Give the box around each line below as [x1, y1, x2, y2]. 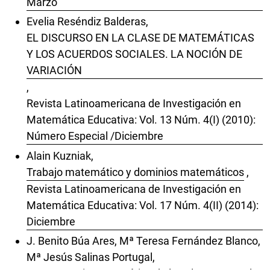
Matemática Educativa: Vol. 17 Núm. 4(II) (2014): [27, 198, 259, 212]
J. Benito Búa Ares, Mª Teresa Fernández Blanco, [27, 234, 260, 248]
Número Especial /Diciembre [27, 130, 163, 143]
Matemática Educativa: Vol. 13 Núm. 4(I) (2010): [27, 113, 256, 127]
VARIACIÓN [27, 64, 82, 77]
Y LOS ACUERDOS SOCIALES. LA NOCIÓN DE [27, 48, 242, 61]
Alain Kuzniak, [27, 149, 93, 162]
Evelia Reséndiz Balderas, [27, 15, 148, 28]
